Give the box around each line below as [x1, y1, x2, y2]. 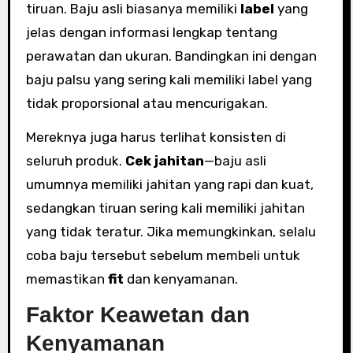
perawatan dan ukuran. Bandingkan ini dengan [25, 47, 317, 64]
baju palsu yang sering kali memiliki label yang [25, 71, 312, 87]
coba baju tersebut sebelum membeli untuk [25, 247, 300, 263]
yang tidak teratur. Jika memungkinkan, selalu [25, 223, 316, 240]
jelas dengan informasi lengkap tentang [25, 24, 277, 40]
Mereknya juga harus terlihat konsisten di [25, 128, 286, 145]
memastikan [25, 270, 108, 287]
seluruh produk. [25, 152, 125, 169]
